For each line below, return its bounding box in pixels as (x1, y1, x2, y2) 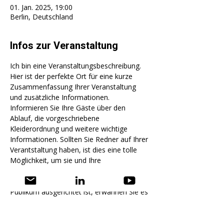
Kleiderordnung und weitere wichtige (10, 123, 129, 133)
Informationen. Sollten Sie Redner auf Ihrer (10, 134, 150, 144)
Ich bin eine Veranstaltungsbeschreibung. (10, 60, 143, 70)
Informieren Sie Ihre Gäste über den (10, 102, 127, 112)
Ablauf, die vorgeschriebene (10, 113, 101, 123)
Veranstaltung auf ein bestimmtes (10, 176, 121, 186)
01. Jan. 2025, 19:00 (10, 2, 72, 12)
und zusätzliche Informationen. (10, 92, 109, 102)
